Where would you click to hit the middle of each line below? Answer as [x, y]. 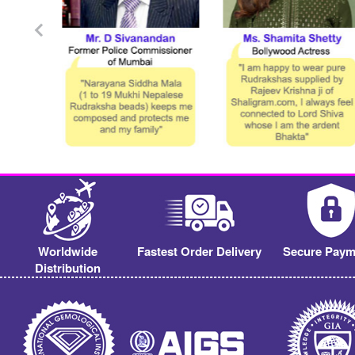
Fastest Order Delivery [200, 251]
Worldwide [68, 251]
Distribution [68, 267]
